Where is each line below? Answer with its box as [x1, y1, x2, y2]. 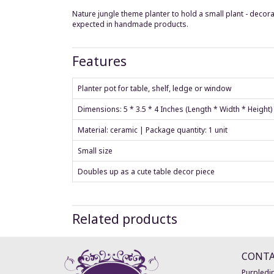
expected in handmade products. [72, 19, 188, 30]
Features [72, 52, 127, 70]
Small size [78, 145, 113, 156]
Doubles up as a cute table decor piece [78, 166, 215, 177]
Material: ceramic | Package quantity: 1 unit [78, 124, 228, 135]
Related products [72, 210, 177, 228]
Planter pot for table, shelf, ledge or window [78, 83, 231, 94]
